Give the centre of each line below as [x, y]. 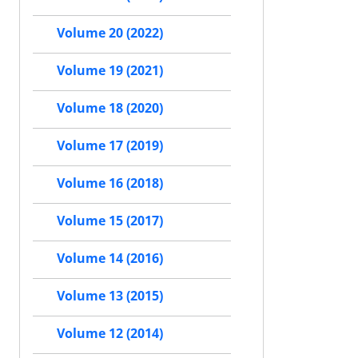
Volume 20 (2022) [110, 33]
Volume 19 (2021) [110, 71]
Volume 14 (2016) [110, 259]
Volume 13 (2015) [110, 296]
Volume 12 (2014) [110, 334]
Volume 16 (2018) [110, 183]
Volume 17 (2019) [110, 146]
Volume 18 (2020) [110, 108]
